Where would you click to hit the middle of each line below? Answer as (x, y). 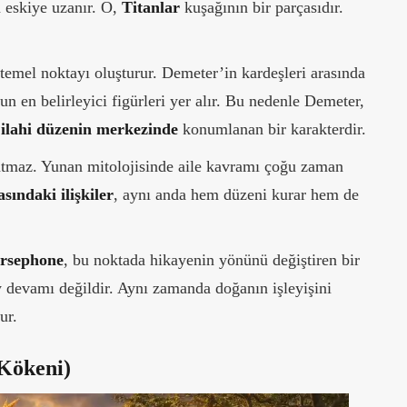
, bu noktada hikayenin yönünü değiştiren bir (212, 260)
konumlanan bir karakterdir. (272, 129)
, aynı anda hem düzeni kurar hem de (236, 194)
